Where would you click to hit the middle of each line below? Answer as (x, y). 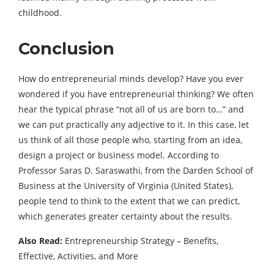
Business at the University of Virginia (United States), (126, 186)
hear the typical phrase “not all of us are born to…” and (131, 109)
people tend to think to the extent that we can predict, (129, 201)
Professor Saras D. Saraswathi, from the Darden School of (136, 170)
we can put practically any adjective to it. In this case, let (134, 124)
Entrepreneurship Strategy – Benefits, (140, 241)
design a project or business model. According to (119, 155)
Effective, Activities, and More (78, 256)
